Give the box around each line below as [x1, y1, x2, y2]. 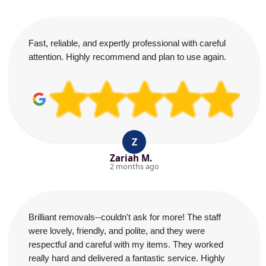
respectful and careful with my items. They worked [28, 239, 223, 249]
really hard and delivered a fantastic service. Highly [28, 253, 225, 263]
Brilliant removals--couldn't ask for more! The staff [28, 212, 221, 222]
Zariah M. [109, 152, 152, 164]
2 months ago [109, 161, 159, 172]
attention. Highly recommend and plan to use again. [28, 52, 226, 62]
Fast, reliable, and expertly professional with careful [28, 38, 226, 48]
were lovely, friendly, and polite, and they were [28, 226, 205, 236]
